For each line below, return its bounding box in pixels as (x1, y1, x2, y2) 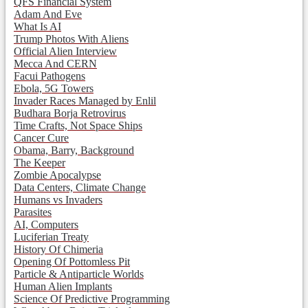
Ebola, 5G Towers (14, 82, 93, 95)
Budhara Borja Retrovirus (14, 107, 126, 120)
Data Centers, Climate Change (14, 181, 146, 194)
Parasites (14, 206, 52, 219)
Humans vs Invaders (14, 194, 102, 206)
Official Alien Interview (14, 45, 117, 58)
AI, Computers (14, 219, 78, 231)
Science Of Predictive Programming (14, 293, 170, 305)
